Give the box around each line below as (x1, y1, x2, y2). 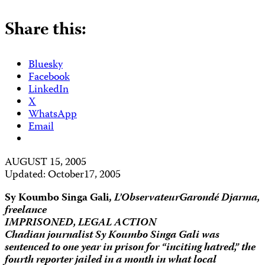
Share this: (5, 15, 86, 45)
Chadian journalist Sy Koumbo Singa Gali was (5, 227, 219, 244)
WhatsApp (28, 106, 77, 124)
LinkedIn (28, 81, 69, 99)
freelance (5, 202, 47, 219)
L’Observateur (114, 189, 179, 207)
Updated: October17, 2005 (5, 166, 121, 184)
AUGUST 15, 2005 (5, 154, 86, 172)
